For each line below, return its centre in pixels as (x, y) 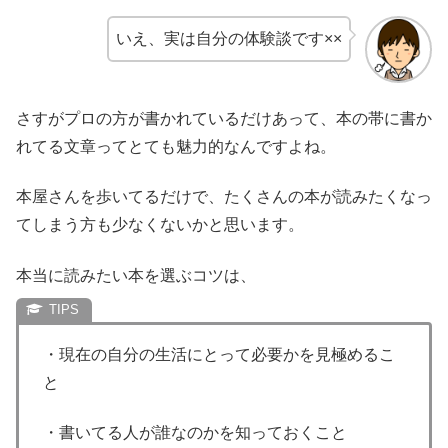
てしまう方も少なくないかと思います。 (160, 225)
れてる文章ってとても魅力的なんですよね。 (176, 147)
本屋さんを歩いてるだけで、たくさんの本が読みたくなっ (224, 197)
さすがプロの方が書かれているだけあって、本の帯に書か (224, 119)
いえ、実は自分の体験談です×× (229, 39)
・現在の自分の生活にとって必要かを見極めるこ (219, 354)
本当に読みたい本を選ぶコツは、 (136, 275)
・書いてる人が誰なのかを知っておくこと (195, 433)
